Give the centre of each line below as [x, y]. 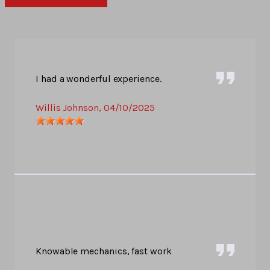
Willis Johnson [67, 108]
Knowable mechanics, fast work [104, 251]
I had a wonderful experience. [99, 79]
